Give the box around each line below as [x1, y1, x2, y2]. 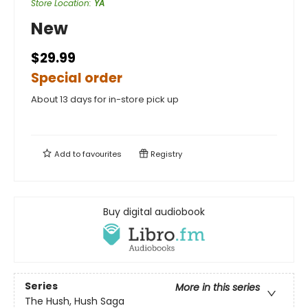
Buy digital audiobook [103, 205, 205, 219]
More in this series [175, 280, 260, 294]
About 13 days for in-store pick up [31, 93, 179, 106]
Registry [148, 148, 182, 159]
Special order [31, 69, 122, 87]
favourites [82, 148, 122, 159]
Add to [52, 148, 82, 159]
